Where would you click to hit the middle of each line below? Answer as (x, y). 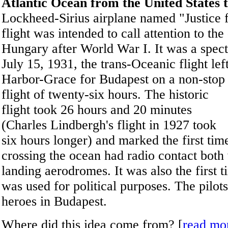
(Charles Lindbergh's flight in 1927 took (109, 125)
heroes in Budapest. (54, 201)
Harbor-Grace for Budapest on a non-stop (113, 79)
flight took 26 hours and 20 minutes (97, 110)
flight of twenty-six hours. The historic (105, 94)
